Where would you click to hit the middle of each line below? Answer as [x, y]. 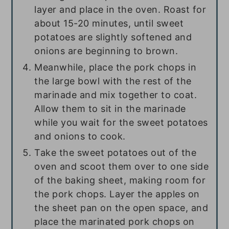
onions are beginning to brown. [106, 51]
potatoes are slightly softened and [113, 37]
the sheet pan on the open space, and [121, 208]
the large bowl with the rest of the [113, 81]
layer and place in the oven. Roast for [120, 10]
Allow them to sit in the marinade [110, 109]
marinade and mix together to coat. [116, 95]
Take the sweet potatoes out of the [116, 153]
